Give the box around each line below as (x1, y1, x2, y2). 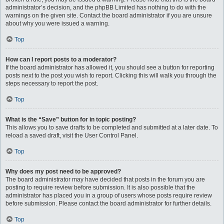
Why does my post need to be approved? (5, 168, 121, 175)
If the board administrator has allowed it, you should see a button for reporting (5, 64, 214, 71)
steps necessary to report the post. (5, 80, 98, 87)
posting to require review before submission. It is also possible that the (5, 184, 195, 191)
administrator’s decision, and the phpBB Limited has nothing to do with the (5, 4, 206, 11)
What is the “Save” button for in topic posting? (5, 116, 136, 123)
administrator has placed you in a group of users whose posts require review (5, 192, 212, 199)
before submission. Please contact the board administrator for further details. (5, 200, 211, 207)
